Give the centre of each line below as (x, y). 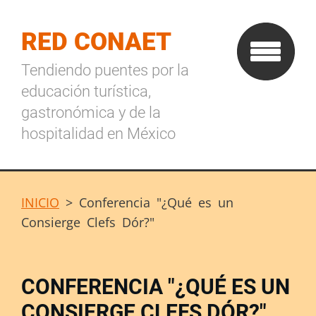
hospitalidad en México (98, 134)
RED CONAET (96, 42)
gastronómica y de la (91, 113)
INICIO (40, 202)
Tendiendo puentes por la (105, 70)
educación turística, (86, 91)
